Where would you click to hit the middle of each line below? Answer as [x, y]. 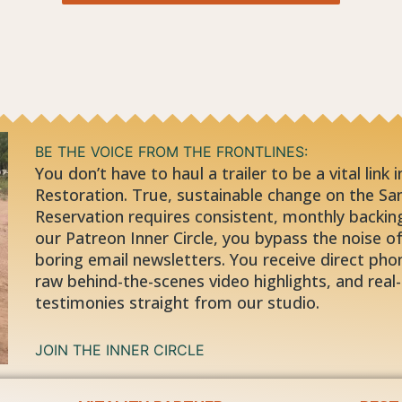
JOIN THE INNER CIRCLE [119, 350]
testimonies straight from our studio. [177, 303]
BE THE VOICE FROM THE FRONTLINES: [171, 152]
